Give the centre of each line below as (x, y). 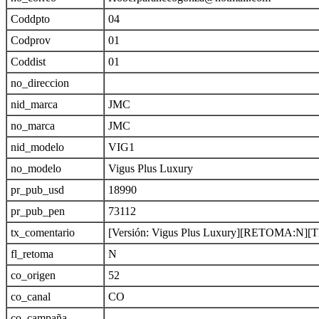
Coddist (28, 62)
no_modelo (36, 168)
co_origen (33, 275)
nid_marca (34, 104)
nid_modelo (37, 147)
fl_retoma (32, 254)
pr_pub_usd (37, 190)
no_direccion (40, 83)
